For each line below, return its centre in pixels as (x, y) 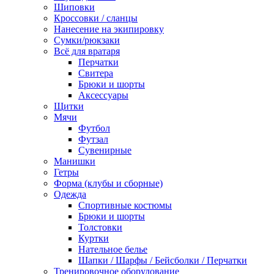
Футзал (93, 139)
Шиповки (74, 7)
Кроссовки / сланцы (96, 18)
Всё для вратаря (87, 51)
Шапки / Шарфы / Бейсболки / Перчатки (163, 260)
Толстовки (100, 227)
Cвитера (96, 73)
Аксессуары (103, 95)
